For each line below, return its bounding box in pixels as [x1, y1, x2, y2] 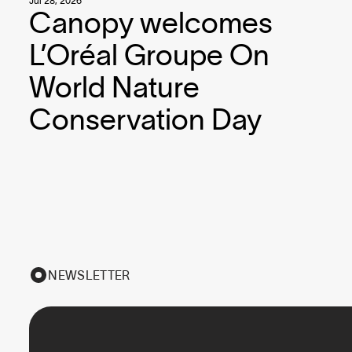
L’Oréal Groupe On [29, 38, 270, 71]
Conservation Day [29, 102, 262, 135]
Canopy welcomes [29, 5, 273, 38]
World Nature [29, 70, 200, 103]
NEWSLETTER [48, 267, 130, 282]
